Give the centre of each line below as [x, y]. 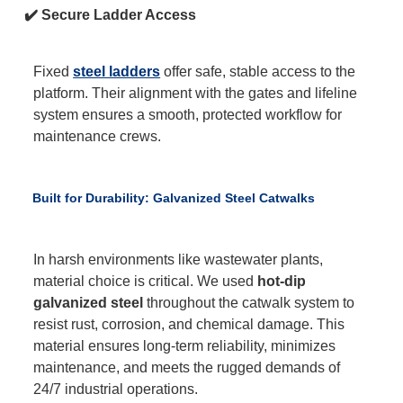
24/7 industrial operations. [116, 390]
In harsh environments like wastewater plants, [179, 260]
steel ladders [117, 71]
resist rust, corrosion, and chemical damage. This [189, 325]
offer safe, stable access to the [258, 71]
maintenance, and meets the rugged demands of [187, 368]
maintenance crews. [98, 136]
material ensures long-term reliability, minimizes [185, 346]
